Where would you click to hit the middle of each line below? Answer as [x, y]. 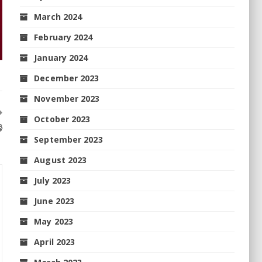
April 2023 [55, 242]
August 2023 [61, 160]
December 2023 [67, 78]
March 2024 [58, 16]
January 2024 [61, 57]
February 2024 [63, 37]
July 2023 [53, 180]
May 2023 [54, 221]
